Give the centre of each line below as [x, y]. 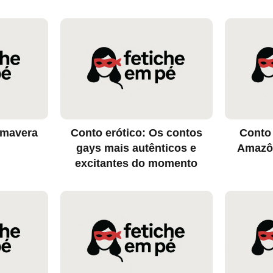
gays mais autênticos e [136, 148]
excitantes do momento [136, 164]
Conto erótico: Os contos [136, 133]
